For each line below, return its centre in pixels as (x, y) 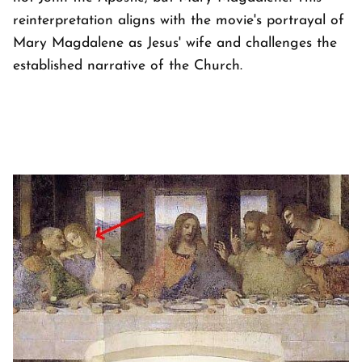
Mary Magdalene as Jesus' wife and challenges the (175, 43)
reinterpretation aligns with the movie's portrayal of (179, 20)
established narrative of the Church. (128, 65)
